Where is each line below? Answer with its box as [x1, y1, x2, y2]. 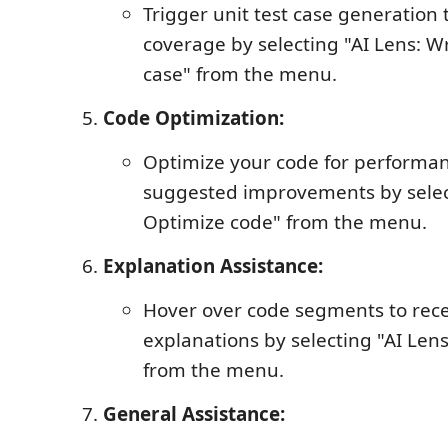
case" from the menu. [143, 60, 337, 87]
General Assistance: [103, 400, 285, 427]
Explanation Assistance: [103, 252, 323, 279]
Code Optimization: [103, 104, 284, 131]
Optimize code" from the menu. [143, 208, 427, 235]
